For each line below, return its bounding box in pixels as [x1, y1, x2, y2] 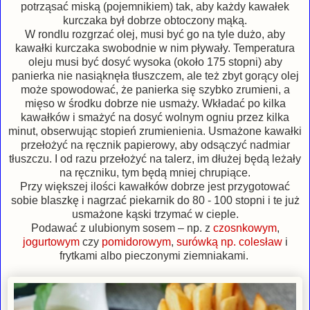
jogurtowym [22, 236, 80, 248]
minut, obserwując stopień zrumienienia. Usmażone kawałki [8, 125, 302, 138]
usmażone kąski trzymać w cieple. [71, 208, 239, 221]
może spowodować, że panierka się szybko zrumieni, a [20, 84, 290, 96]
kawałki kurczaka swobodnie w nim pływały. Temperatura [15, 42, 295, 55]
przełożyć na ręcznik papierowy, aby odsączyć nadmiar [20, 139, 290, 152]
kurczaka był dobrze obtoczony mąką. [63, 15, 247, 27]
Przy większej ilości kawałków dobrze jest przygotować [20, 181, 290, 193]
